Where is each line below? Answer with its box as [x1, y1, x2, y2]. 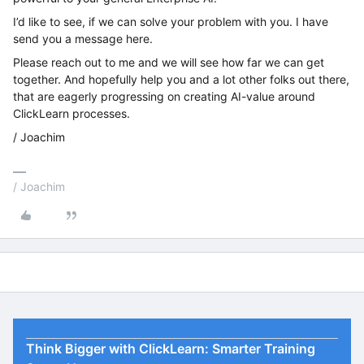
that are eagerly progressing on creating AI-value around [13, 89, 315, 103]
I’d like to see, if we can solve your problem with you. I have [13, 15, 328, 28]
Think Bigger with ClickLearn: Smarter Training [26, 340, 315, 357]
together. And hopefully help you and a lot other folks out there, [13, 72, 349, 86]
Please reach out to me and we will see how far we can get [13, 55, 324, 69]
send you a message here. [13, 32, 153, 45]
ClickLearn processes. [13, 106, 130, 120]
